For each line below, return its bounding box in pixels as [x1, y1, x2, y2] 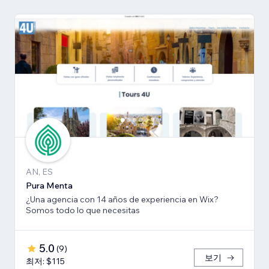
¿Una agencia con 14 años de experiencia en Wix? [26, 194, 219, 205]
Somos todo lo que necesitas [26, 205, 140, 216]
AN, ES [26, 166, 53, 178]
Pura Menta [26, 180, 73, 192]
